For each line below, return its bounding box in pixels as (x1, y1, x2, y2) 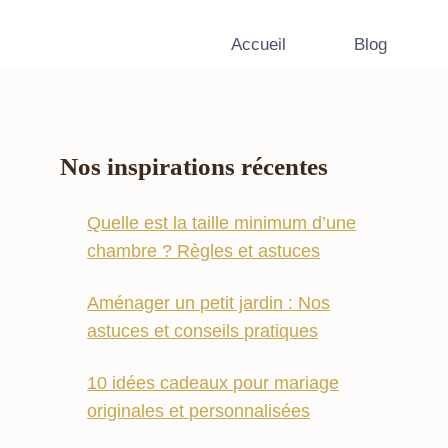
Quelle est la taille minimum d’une (87, 213, 357, 234)
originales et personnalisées (87, 401, 311, 422)
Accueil (231, 34, 286, 54)
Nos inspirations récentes (60, 153, 329, 181)
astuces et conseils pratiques (87, 321, 319, 342)
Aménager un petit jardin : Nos (87, 293, 331, 314)
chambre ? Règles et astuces (87, 241, 321, 262)
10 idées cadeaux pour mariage (87, 373, 340, 394)
